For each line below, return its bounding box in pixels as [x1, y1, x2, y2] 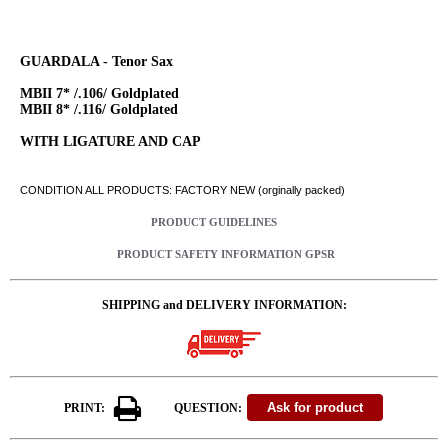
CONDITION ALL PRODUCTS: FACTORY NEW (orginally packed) [20, 183, 345, 196]
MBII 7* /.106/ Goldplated [20, 85, 179, 101]
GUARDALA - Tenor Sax [20, 53, 177, 69]
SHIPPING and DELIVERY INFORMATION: [101, 297, 347, 312]
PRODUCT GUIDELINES [150, 216, 277, 228]
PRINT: [63, 401, 105, 415]
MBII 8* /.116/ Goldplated [20, 101, 178, 117]
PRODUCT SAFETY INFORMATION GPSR [116, 248, 335, 260]
